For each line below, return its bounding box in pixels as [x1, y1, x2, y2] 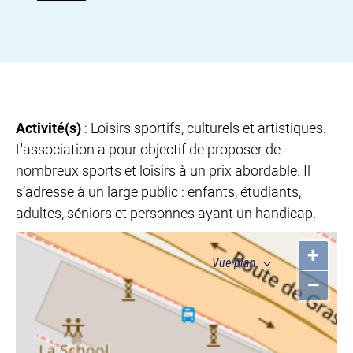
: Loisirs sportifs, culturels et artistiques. [84, 119, 326, 136]
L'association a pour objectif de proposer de [16, 140, 281, 158]
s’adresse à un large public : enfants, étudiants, [16, 183, 301, 200]
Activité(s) [16, 119, 84, 136]
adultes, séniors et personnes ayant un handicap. [16, 204, 316, 221]
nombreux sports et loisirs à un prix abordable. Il [16, 162, 310, 179]
